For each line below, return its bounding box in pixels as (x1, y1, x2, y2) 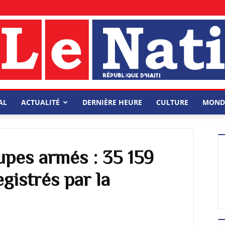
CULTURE (156, 97, 188, 107)
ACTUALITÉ (21, 97, 60, 107)
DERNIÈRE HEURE (82, 97, 142, 107)
